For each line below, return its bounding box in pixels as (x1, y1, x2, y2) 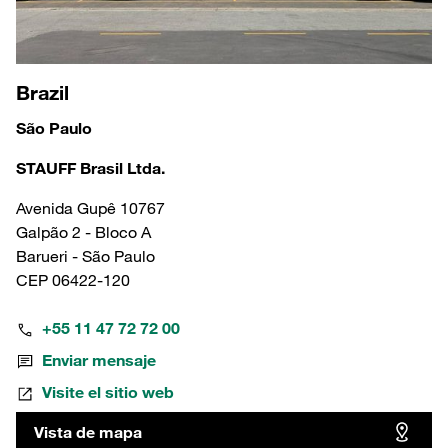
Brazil (16, 80, 69, 106)
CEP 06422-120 (16, 270, 130, 291)
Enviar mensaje (42, 350, 156, 371)
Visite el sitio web (42, 382, 174, 403)
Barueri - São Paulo (16, 246, 155, 267)
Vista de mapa (34, 422, 142, 443)
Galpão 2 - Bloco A (16, 222, 151, 243)
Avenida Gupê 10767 (16, 198, 165, 219)
